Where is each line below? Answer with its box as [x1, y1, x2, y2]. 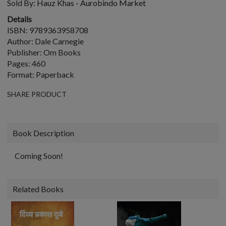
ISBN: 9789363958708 [7, 25, 88, 35]
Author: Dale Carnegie [7, 36, 84, 46]
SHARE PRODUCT [7, 90, 67, 98]
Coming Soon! [15, 151, 63, 160]
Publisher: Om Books [7, 47, 81, 57]
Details [7, 14, 32, 24]
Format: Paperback [7, 70, 74, 79]
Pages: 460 [7, 59, 45, 68]
